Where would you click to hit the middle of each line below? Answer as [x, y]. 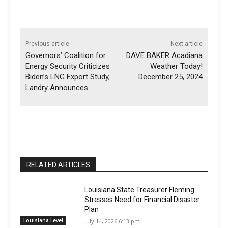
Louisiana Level [43, 220]
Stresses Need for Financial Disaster [142, 200]
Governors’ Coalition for [66, 56]
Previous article [47, 44]
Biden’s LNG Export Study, [68, 77]
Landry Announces [57, 88]
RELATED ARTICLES [58, 165]
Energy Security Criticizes [68, 66]
